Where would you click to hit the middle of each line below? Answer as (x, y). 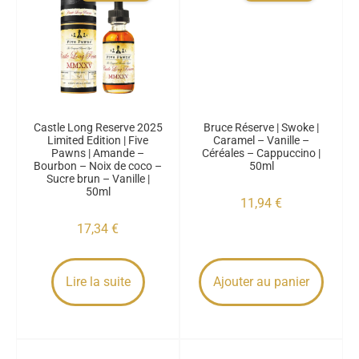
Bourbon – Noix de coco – (98, 166)
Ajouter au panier (261, 282)
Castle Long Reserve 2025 (98, 127)
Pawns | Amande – (98, 153)
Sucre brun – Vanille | (98, 179)
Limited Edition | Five (98, 140)
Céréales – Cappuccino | (261, 153)
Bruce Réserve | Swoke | (261, 127)
